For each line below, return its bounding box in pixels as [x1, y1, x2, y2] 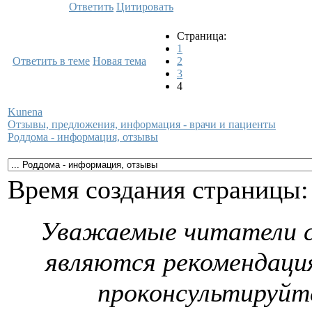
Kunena [8, 105, 42, 118]
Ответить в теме [13, 54, 90, 67]
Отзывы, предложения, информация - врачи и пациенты [8, 118, 276, 130]
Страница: [177, 29, 226, 42]
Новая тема [93, 54, 146, 67]
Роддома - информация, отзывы [8, 130, 158, 143]
